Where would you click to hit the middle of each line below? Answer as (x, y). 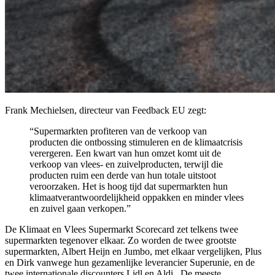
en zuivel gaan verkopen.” (80, 208)
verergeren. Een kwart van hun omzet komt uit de (125, 153)
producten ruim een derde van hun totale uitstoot (123, 175)
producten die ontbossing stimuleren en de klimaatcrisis (136, 142)
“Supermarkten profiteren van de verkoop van (118, 131)
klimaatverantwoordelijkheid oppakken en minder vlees (137, 197)
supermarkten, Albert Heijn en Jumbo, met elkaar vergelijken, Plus (133, 251)
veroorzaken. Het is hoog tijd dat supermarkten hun (129, 186)
